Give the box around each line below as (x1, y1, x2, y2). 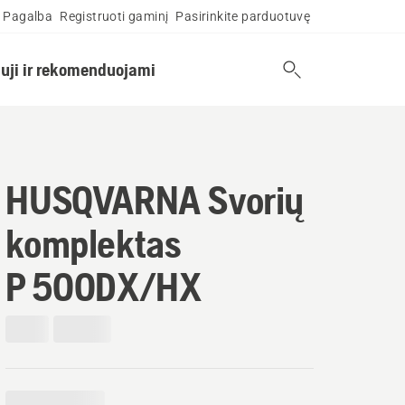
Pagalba (3, 9, 53, 24)
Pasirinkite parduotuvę (175, 9, 311, 24)
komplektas (5, 221, 182, 266)
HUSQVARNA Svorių (5, 177, 304, 222)
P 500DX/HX (5, 264, 202, 309)
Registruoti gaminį (60, 9, 169, 24)
